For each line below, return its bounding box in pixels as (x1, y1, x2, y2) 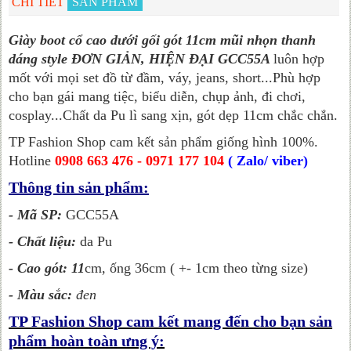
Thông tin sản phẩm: (9, 179, 150, 196)
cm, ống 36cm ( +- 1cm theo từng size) (85, 260, 309, 276)
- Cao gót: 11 (9, 260, 85, 276)
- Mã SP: (9, 207, 63, 223)
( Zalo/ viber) (228, 153, 309, 168)
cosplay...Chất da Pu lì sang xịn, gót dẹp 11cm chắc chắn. (9, 107, 338, 123)
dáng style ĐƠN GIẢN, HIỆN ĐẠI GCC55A (9, 51, 274, 67)
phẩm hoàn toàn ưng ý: (9, 332, 165, 349)
